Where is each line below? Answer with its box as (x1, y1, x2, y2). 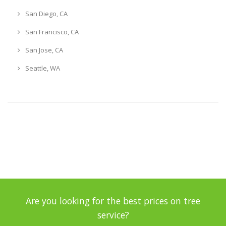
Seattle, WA (23, 63, 60, 73)
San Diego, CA (23, 9, 68, 18)
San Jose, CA (23, 45, 63, 54)
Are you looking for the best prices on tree (26, 194, 200, 207)
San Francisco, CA (23, 27, 79, 36)
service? (97, 208, 129, 221)
